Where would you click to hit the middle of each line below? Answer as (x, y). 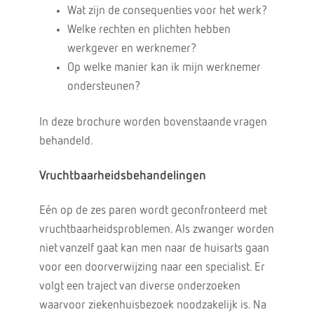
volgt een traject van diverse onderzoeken (139, 286)
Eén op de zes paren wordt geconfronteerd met (153, 211)
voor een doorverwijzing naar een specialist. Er (152, 267)
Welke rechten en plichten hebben (149, 30)
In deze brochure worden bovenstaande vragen (153, 122)
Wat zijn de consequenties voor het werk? (167, 11)
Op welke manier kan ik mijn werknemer (164, 68)
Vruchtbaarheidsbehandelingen (122, 176)
